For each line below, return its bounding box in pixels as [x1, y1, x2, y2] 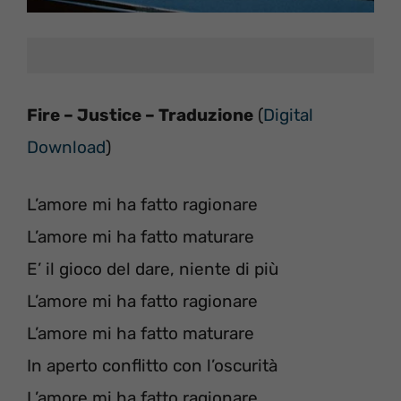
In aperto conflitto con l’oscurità [27, 355, 277, 376]
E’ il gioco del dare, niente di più [27, 259, 278, 279]
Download [27, 136, 106, 158]
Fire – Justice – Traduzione [27, 104, 253, 125]
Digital [263, 104, 313, 125]
